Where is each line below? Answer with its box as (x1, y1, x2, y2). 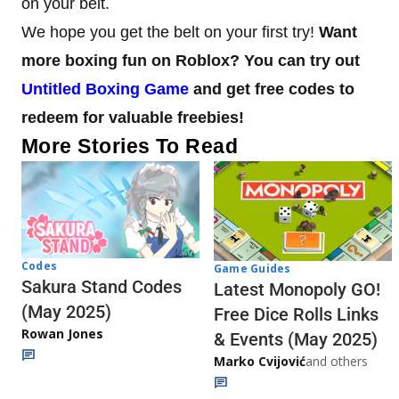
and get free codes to (189, 79, 354, 98)
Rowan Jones (21, 325, 103, 343)
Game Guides (214, 261, 291, 277)
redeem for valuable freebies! (21, 108, 244, 126)
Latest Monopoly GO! (214, 279, 380, 301)
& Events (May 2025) (214, 329, 378, 351)
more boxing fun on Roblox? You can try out (21, 51, 360, 69)
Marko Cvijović (214, 353, 305, 370)
